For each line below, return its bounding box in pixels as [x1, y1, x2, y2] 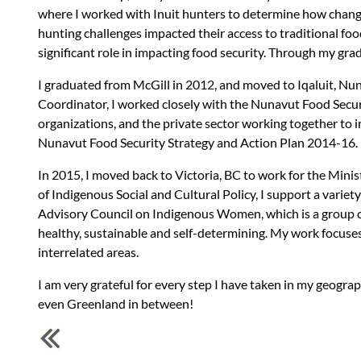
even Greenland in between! [38, 296, 193, 311]
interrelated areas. [38, 244, 139, 259]
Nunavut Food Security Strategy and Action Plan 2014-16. [38, 135, 358, 150]
